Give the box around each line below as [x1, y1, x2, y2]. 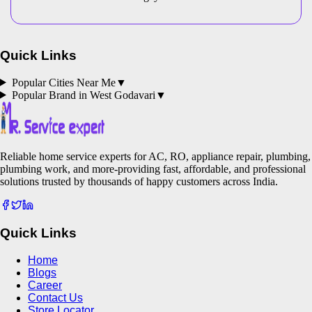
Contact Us [28, 292, 83, 304]
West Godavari [89, 88, 155, 101]
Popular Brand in [11, 88, 90, 101]
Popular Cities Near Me [11, 76, 116, 88]
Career [28, 279, 62, 292]
